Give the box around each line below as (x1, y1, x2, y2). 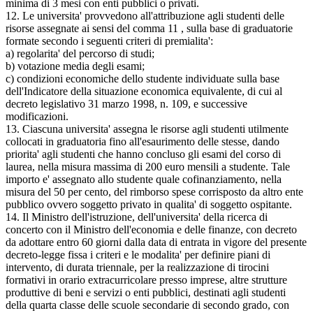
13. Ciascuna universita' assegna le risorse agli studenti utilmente (6, 122, 289, 135)
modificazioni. (6, 110, 68, 122)
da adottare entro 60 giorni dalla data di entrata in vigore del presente (6, 235, 307, 248)
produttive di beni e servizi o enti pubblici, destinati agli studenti (6, 286, 286, 298)
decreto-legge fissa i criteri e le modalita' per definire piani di (6, 248, 270, 261)
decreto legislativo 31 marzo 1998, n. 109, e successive (6, 97, 247, 110)
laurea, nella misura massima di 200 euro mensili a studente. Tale (6, 160, 290, 173)
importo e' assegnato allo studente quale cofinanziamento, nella (6, 173, 282, 185)
